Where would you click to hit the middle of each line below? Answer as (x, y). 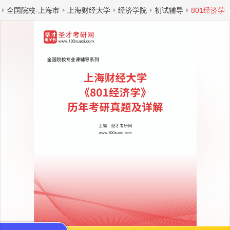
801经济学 (208, 10)
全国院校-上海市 (33, 10)
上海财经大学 (89, 10)
